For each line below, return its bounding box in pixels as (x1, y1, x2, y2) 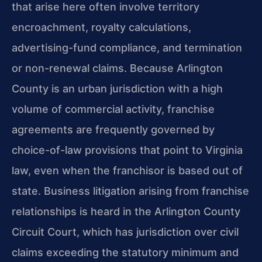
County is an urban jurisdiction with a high (12, 82, 223, 95)
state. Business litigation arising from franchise (12, 185, 249, 198)
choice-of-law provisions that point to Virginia (12, 144, 243, 157)
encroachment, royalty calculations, (12, 21, 191, 34)
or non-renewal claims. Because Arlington (12, 62, 223, 75)
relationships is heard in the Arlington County (12, 205, 240, 218)
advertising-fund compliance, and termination (12, 42, 242, 54)
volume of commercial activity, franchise (12, 103, 215, 116)
